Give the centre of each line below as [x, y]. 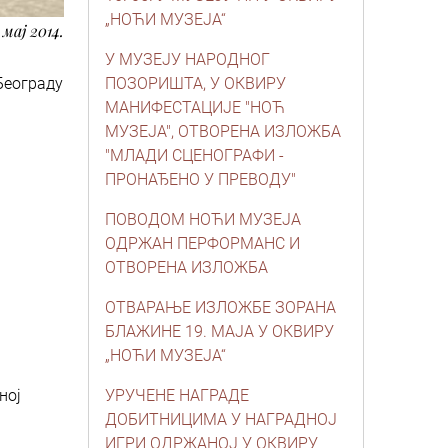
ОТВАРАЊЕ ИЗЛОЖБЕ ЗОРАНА [220, 307]
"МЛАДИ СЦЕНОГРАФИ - [194, 155]
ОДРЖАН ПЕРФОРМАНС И [202, 243]
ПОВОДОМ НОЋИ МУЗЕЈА [203, 219]
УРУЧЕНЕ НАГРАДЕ [177, 395]
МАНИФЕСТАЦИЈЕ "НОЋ [195, 107]
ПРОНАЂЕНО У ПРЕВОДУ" [200, 179]
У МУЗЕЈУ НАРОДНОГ [187, 59]
